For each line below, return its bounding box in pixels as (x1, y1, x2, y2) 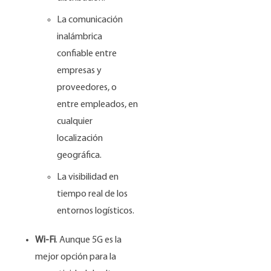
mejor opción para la (35, 252, 117, 262)
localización (57, 133, 103, 143)
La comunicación (57, 15, 123, 25)
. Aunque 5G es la (56, 235, 122, 245)
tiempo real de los (57, 189, 128, 199)
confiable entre (57, 48, 117, 59)
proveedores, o (57, 82, 117, 93)
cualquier (57, 116, 93, 126)
